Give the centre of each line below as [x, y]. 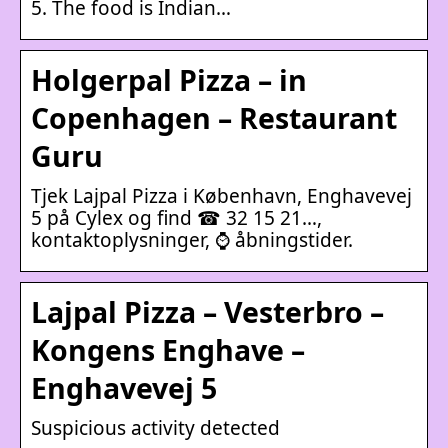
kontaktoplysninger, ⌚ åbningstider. [192, 239]
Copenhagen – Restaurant [214, 117]
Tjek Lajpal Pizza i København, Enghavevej [221, 195]
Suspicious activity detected [155, 427]
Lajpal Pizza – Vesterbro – [207, 311]
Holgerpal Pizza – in [169, 79]
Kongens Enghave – [168, 349]
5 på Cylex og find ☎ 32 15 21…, [176, 217]
